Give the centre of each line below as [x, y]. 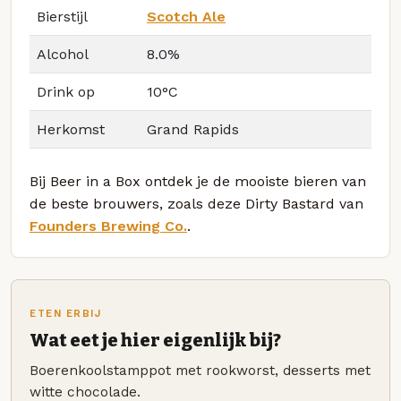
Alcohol [63, 54]
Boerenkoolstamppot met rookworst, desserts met [200, 370]
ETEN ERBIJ [66, 313]
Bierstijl [62, 16]
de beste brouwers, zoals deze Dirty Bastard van [196, 203]
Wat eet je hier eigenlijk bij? [155, 341]
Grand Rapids [193, 129]
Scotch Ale [186, 16]
